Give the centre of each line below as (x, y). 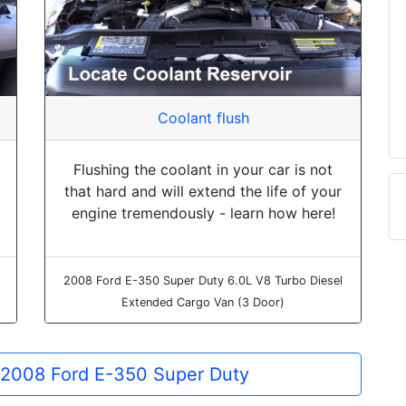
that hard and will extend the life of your (203, 191)
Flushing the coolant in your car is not (203, 169)
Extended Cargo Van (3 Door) (203, 302)
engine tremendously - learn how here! (203, 213)
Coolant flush (203, 117)
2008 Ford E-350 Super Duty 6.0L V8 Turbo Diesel (203, 280)
